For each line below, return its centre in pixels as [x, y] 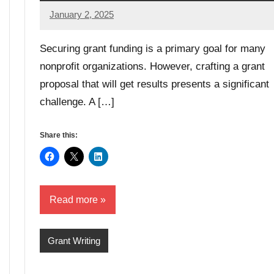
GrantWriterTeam [84, 23]
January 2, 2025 [82, 15]
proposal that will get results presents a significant [154, 84]
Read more [74, 199]
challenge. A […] [77, 102]
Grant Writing [74, 240]
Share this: [59, 135]
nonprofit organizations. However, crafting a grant [152, 66]
